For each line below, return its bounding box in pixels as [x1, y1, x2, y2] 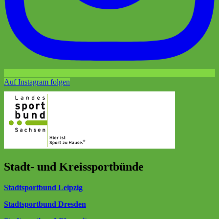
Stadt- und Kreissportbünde [4, 160, 144, 174]
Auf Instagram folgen [4, 78, 70, 87]
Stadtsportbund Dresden [4, 200, 86, 209]
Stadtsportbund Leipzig [4, 183, 83, 192]
